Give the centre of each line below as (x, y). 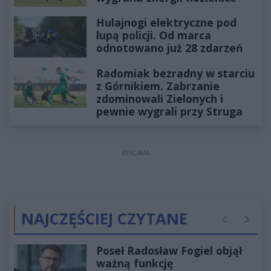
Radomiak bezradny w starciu (175, 73)
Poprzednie (242, 225)
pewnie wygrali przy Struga (169, 111)
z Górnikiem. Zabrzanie (158, 86)
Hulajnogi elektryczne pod (166, 23)
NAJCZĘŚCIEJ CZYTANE (104, 218)
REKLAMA (135, 153)
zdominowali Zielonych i (160, 98)
